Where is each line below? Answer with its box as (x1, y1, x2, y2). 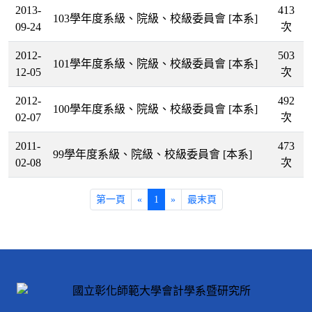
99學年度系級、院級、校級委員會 (53, 148, 223, 161)
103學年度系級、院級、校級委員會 (53, 13, 228, 25)
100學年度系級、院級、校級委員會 (53, 103, 228, 116)
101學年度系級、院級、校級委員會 (53, 58, 228, 70)
